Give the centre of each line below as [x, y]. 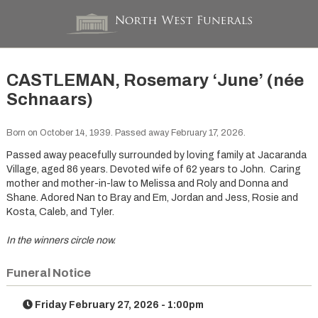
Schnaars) [49, 100]
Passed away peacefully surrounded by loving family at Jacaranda [156, 155]
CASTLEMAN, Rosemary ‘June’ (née [155, 81]
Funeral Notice [48, 273]
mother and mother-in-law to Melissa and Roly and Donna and [147, 183]
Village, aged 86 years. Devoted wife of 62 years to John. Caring [153, 169]
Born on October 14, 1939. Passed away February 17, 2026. [126, 133]
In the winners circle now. [61, 240]
